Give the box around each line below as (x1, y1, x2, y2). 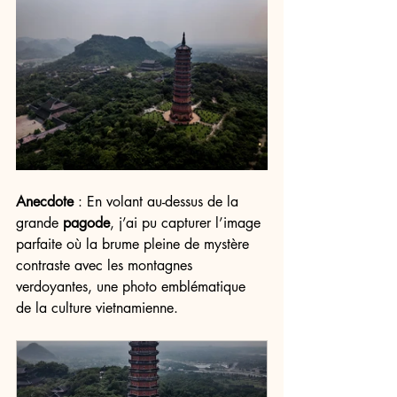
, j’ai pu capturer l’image (110, 214, 265, 232)
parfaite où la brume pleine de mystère (16, 235, 253, 253)
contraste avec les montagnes (16, 256, 197, 275)
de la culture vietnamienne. (16, 299, 178, 317)
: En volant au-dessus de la (74, 192, 243, 211)
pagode (63, 214, 110, 232)
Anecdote (16, 192, 74, 211)
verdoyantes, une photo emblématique (16, 277, 250, 296)
